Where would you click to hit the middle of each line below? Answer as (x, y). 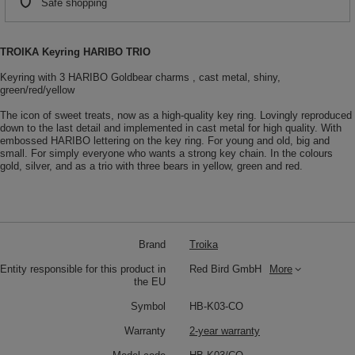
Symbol (148, 307)
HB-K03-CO (216, 307)
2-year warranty (225, 331)
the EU (150, 282)
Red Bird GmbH (225, 269)
